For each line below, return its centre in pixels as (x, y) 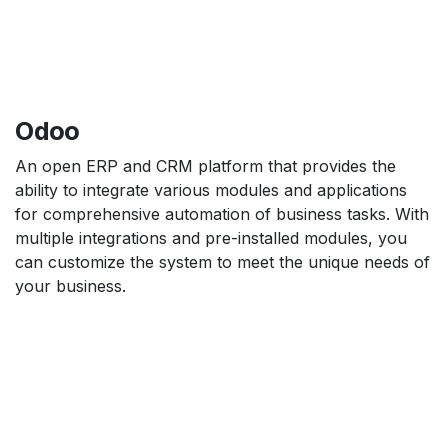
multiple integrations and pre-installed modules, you (211, 237)
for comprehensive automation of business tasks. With (222, 213)
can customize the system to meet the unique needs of (222, 261)
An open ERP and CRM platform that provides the (205, 165)
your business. (70, 285)
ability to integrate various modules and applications (211, 189)
